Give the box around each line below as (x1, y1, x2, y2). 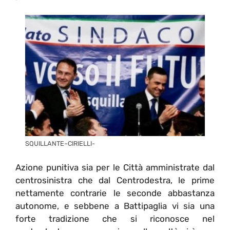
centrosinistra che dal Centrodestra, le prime (15, 175, 215, 186)
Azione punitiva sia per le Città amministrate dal (15, 162, 215, 173)
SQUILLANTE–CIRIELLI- (25, 139, 95, 147)
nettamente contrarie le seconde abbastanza (15, 188, 215, 199)
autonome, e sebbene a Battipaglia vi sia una (15, 201, 215, 212)
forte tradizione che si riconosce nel (15, 214, 215, 224)
